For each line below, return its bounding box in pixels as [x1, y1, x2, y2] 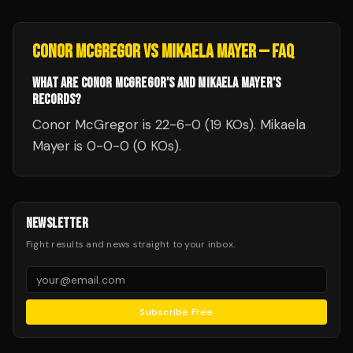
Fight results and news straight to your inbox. [26, 238, 236, 251]
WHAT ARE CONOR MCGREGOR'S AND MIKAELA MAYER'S [32, 75, 281, 91]
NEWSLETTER [26, 215, 88, 232]
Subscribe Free [139, 306, 214, 318]
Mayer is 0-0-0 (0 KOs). [32, 137, 181, 154]
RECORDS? [32, 91, 81, 108]
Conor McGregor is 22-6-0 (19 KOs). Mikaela [32, 116, 306, 133]
